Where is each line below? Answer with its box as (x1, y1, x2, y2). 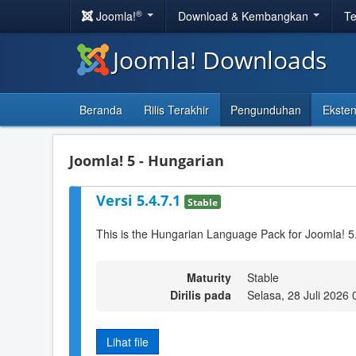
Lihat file (106, 333, 149, 350)
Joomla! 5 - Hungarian (69, 151, 224, 170)
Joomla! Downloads (113, 44, 327, 76)
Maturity (187, 269, 231, 285)
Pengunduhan (230, 102, 301, 118)
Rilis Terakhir (144, 102, 209, 118)
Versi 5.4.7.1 (96, 190, 184, 210)
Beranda (79, 102, 122, 118)
